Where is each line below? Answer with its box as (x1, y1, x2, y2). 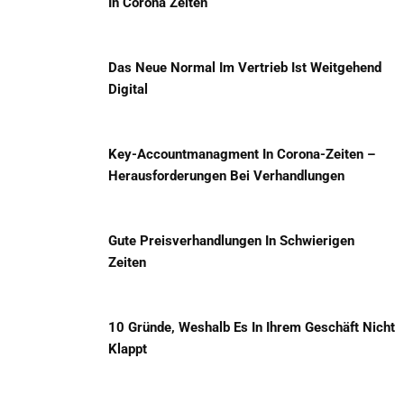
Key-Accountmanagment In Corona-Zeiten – (108, 146, 375, 162)
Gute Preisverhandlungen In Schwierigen (108, 233, 354, 249)
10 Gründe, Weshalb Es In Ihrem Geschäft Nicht (108, 319, 395, 335)
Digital (108, 81, 148, 97)
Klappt (108, 341, 147, 357)
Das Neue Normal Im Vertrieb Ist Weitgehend (108, 60, 381, 76)
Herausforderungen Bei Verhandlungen (108, 168, 344, 184)
